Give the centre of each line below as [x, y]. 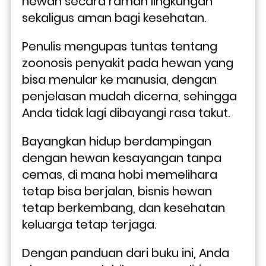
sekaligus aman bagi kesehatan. [115, 18]
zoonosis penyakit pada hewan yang [128, 63]
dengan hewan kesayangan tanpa [122, 158]
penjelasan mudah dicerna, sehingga [129, 96]
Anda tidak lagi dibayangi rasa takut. [126, 113]
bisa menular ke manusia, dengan [119, 79]
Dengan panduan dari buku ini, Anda [126, 253]
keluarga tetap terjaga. [91, 224]
